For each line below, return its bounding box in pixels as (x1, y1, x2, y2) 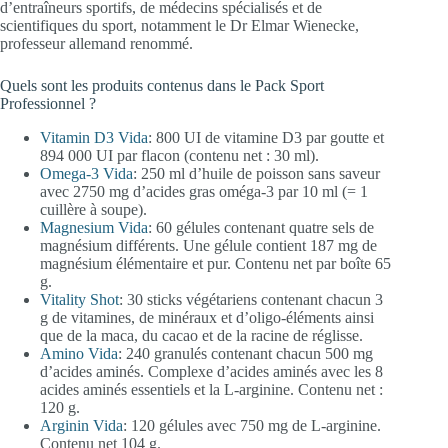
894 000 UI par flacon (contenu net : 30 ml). (40, 147, 319, 165)
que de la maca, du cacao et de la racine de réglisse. (40, 327, 363, 345)
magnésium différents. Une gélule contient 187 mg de (40, 237, 377, 255)
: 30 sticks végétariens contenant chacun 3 (119, 291, 383, 309)
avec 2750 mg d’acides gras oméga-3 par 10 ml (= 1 (40, 183, 368, 201)
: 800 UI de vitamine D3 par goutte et (148, 129, 384, 147)
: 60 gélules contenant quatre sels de (148, 219, 374, 237)
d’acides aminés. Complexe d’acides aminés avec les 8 (40, 363, 383, 381)
